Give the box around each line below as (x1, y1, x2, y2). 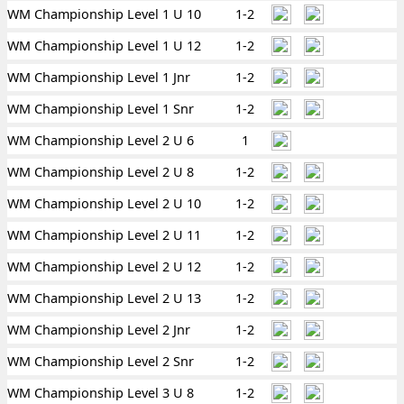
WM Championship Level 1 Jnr (7, 69, 190, 86)
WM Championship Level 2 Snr (7, 353, 194, 370)
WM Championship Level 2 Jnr (7, 321, 190, 338)
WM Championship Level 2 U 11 (7, 226, 201, 243)
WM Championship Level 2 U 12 (7, 258, 201, 275)
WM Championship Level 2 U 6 (7, 132, 194, 149)
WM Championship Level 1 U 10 (7, 5, 201, 23)
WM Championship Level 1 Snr (7, 100, 194, 117)
